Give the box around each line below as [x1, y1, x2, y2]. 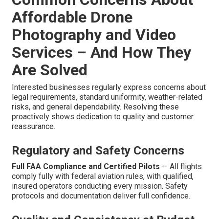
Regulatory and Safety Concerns [12, 144, 184, 158]
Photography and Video [12, 25, 176, 44]
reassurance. [12, 122, 55, 131]
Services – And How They [12, 43, 191, 62]
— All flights [160, 162, 202, 172]
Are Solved [12, 61, 88, 80]
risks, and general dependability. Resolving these [12, 102, 179, 112]
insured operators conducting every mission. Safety [12, 181, 188, 191]
